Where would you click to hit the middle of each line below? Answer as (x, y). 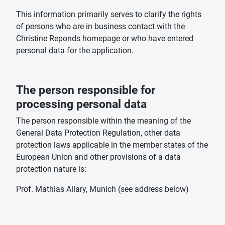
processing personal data (81, 104)
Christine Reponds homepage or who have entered (105, 39)
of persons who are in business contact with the (100, 27)
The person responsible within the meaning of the (103, 121)
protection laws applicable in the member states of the (112, 145)
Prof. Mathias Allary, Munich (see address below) (102, 189)
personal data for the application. (75, 51)
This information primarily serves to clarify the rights (109, 15)
